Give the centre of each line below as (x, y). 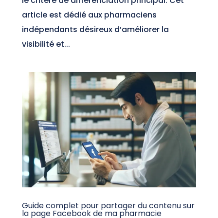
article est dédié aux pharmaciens (89, 15)
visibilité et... (46, 44)
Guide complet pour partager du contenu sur (108, 205)
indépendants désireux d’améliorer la (95, 29)
